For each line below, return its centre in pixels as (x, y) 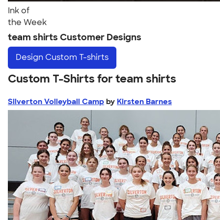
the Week (27, 22)
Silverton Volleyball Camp (56, 101)
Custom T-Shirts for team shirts (92, 79)
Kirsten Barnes (144, 101)
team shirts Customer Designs (75, 37)
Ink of (19, 11)
